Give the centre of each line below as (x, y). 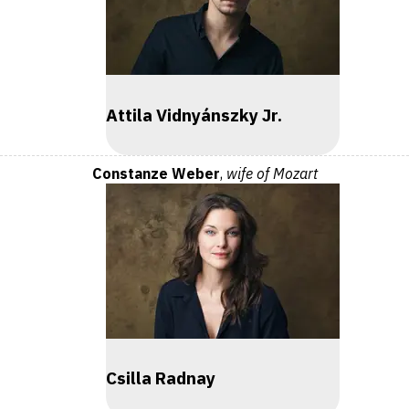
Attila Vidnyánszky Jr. (194, 115)
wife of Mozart (272, 173)
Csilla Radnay (161, 378)
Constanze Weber (156, 173)
